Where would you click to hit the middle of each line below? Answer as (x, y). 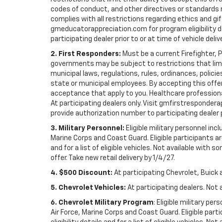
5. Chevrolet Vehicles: (88, 188)
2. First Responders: (86, 54)
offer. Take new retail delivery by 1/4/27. (113, 158)
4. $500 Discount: (82, 173)
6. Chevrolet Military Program (102, 202)
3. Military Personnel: (87, 128)
